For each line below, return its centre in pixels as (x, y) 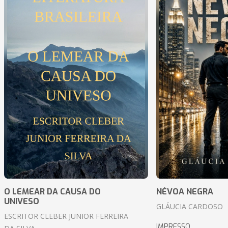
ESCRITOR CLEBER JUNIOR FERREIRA (66, 216)
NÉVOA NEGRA (184, 192)
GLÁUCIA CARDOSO (189, 207)
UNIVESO (22, 202)
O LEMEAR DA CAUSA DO (52, 192)
